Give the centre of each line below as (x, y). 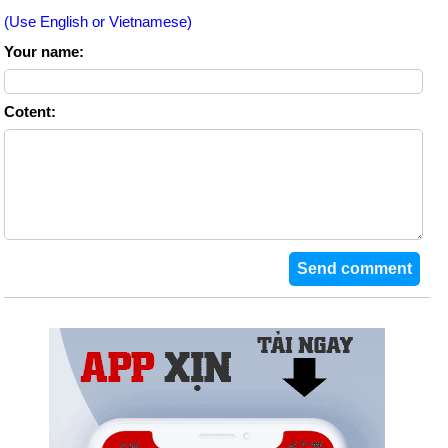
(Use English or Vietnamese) (98, 22)
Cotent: (30, 112)
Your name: (44, 52)
